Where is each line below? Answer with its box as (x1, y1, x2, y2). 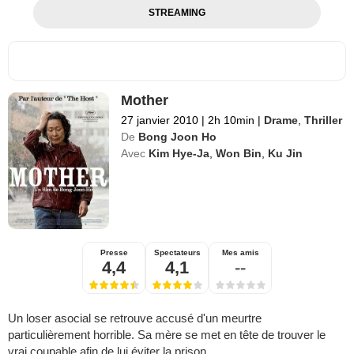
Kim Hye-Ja (149, 146, 210, 160)
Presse (100, 248, 128, 258)
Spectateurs (153, 248, 201, 258)
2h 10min (205, 113, 258, 126)
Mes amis (221, 248, 259, 258)
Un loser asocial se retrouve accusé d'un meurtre (8, 311, 262, 326)
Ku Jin (268, 146, 303, 160)
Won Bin (216, 146, 262, 160)
